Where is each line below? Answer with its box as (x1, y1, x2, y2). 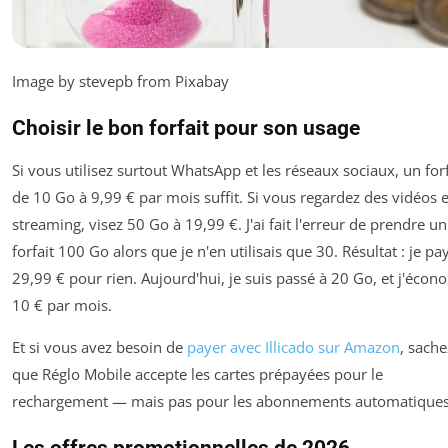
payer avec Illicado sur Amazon (187, 336, 400, 357)
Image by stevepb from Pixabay (12, 70, 229, 91)
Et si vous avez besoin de (12, 336, 187, 357)
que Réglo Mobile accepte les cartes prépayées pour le (12, 363, 383, 384)
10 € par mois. (12, 294, 112, 315)
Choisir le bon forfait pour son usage (12, 115, 360, 140)
